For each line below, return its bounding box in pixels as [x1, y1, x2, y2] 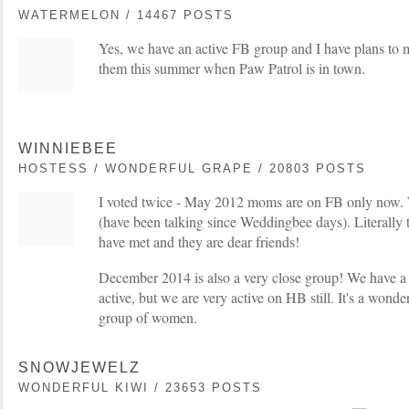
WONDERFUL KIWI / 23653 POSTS [18, 381, 262, 394]
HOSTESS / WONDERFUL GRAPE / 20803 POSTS [18, 162, 366, 175]
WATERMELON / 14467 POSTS [18, 8, 234, 22]
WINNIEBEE [18, 141, 118, 156]
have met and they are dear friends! [99, 232, 299, 251]
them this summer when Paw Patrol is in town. [99, 58, 365, 78]
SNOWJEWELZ [18, 360, 141, 375]
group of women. [99, 308, 197, 327]
